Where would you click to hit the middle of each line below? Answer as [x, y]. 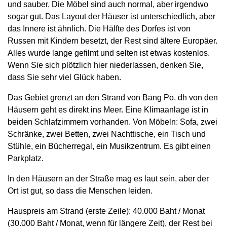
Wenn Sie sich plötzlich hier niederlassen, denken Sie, [105, 65]
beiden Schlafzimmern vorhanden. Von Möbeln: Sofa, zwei [112, 122]
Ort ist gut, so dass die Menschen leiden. [80, 191]
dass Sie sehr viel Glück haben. [64, 77]
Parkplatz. [26, 158]
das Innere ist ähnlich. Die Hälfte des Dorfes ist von [99, 29]
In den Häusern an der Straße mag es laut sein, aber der [108, 179]
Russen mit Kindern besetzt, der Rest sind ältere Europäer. [112, 41]
